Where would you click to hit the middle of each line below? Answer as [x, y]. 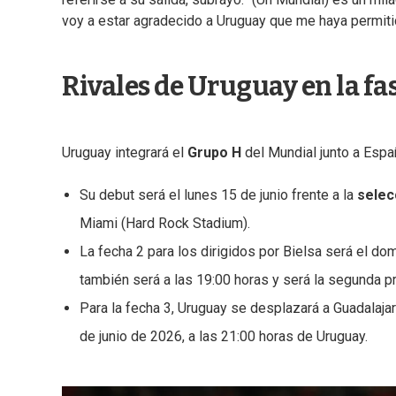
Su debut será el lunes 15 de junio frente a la [218, 195]
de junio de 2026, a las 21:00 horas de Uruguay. [224, 337]
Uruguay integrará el [125, 153]
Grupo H [214, 153]
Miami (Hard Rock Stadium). [165, 224]
